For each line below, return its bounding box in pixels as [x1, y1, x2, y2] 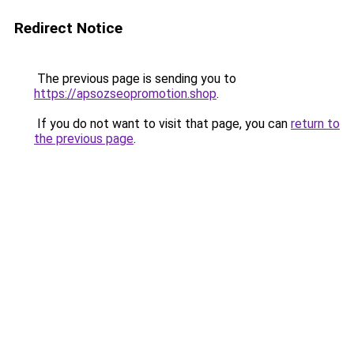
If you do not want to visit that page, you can [34, 116, 291, 131]
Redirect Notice [14, 19, 122, 37]
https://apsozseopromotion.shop [34, 86, 217, 101]
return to [291, 116, 340, 131]
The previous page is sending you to [34, 71, 236, 86]
